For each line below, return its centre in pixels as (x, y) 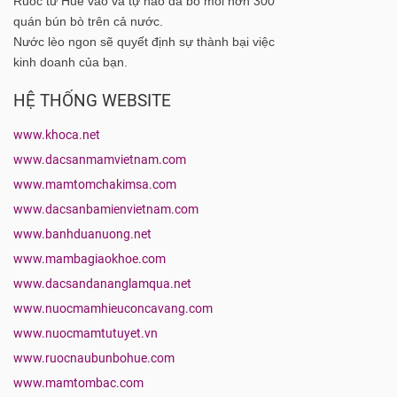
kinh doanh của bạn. (70, 62)
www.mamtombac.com (78, 384)
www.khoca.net (57, 136)
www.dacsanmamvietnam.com (100, 160)
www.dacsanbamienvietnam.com (106, 210)
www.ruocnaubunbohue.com (94, 359)
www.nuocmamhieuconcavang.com (113, 309)
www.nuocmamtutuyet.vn (86, 334)
